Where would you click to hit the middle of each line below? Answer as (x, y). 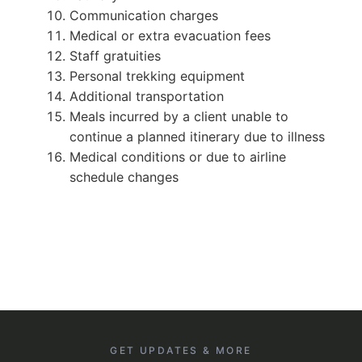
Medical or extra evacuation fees (170, 35)
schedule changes (124, 177)
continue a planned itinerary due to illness (197, 136)
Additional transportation (146, 96)
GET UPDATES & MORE (181, 350)
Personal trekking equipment (157, 76)
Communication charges (143, 15)
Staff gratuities (115, 55)
